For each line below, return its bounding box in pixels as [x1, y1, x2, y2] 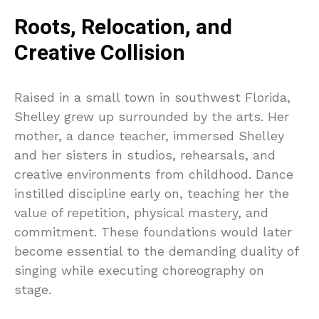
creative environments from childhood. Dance [14, 166, 293, 182]
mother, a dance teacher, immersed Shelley [14, 127, 284, 143]
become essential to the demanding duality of [14, 243, 298, 258]
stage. [14, 281, 51, 297]
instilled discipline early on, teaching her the [14, 185, 289, 201]
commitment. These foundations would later [14, 224, 292, 239]
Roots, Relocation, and [14, 11, 232, 43]
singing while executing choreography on [14, 262, 264, 278]
